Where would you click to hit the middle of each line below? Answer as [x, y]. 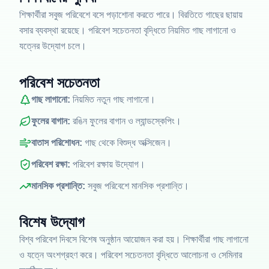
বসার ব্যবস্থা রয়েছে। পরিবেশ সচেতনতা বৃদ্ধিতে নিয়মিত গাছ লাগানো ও [128, 30]
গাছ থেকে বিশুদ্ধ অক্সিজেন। [127, 143]
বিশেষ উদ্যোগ [52, 222]
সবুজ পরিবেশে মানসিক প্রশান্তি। [137, 186]
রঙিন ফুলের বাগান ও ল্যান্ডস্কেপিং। [126, 121]
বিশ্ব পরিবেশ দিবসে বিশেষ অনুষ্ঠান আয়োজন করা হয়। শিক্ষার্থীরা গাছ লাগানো [134, 239]
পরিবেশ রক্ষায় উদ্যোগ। [108, 164]
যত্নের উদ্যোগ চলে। [53, 46]
